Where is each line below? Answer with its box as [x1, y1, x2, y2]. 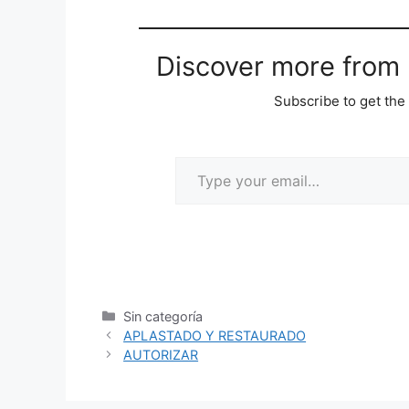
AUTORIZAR [123, 346, 199, 362]
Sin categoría [123, 308, 204, 324]
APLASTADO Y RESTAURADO [123, 327, 307, 343]
